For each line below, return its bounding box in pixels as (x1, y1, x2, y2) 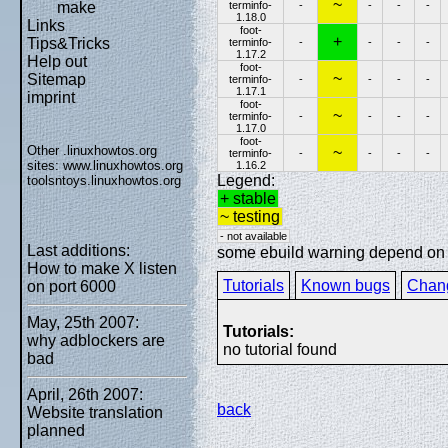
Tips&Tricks (27, 35, 110, 52)
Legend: (217, 171, 275, 189)
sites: (27, 158, 63, 173)
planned (27, 422, 85, 439)
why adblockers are (27, 332, 165, 349)
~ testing (220, 207, 280, 225)
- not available (220, 229, 287, 242)
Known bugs (301, 276, 390, 294)
